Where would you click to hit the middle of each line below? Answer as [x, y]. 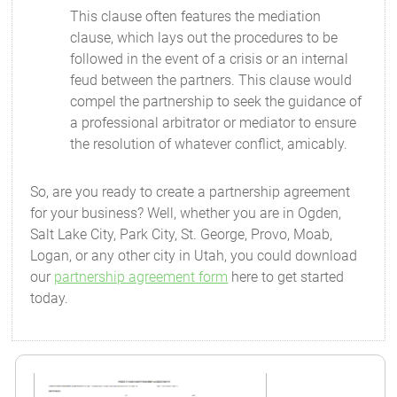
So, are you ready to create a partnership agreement [191, 192]
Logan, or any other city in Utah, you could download [194, 256]
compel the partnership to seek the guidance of [216, 101]
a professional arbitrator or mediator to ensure [214, 123]
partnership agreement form [141, 277]
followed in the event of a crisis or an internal [210, 59]
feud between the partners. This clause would [211, 80]
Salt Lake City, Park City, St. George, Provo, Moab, [182, 234]
